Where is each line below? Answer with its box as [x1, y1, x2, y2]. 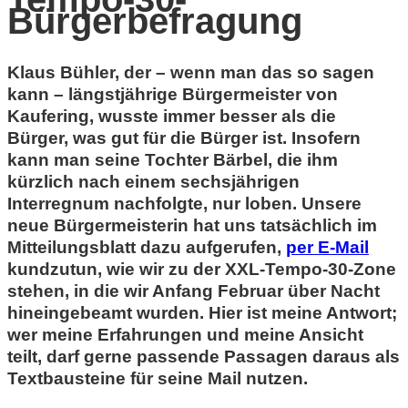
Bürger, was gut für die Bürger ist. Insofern [7, 128, 361, 148]
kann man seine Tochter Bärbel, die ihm [7, 150, 338, 170]
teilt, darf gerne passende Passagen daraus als [7, 347, 400, 367]
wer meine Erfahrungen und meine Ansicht [7, 325, 363, 345]
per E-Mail [286, 238, 369, 258]
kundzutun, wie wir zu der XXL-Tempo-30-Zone [7, 260, 396, 280]
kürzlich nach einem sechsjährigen [7, 172, 300, 192]
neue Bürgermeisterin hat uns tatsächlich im [7, 216, 377, 236]
